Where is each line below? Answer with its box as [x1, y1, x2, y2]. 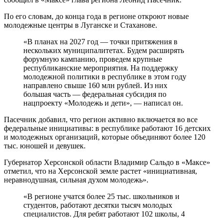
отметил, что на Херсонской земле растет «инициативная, [4, 167, 197, 176]
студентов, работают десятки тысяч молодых [23, 201, 172, 210]
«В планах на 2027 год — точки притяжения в [23, 37, 178, 46]
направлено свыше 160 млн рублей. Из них [23, 81, 167, 90]
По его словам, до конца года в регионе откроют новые [4, 12, 189, 21]
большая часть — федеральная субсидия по [23, 90, 166, 99]
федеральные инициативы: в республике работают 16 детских [4, 124, 211, 133]
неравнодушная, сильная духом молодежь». [4, 176, 148, 184]
